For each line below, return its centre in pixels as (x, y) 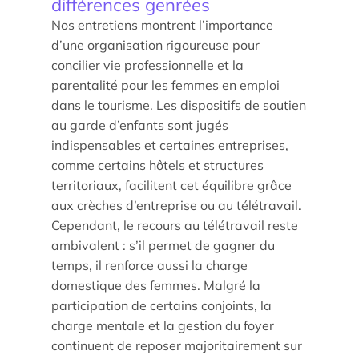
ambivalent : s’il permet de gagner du (163, 245)
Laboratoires (64, 346)
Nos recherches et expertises (112, 317)
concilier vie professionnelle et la (147, 65)
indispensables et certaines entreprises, (170, 145)
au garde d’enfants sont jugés (140, 125)
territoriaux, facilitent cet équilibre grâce (171, 185)
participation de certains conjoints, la (161, 305)
